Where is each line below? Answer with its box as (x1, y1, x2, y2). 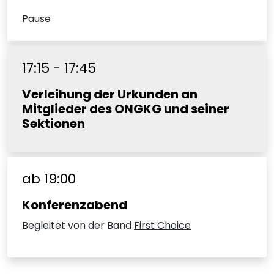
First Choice (134, 218, 191, 233)
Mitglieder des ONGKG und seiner (22, 100, 229, 118)
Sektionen (22, 115, 85, 133)
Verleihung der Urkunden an (22, 86, 198, 103)
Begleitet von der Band (22, 218, 134, 233)
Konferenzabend (22, 196, 127, 214)
